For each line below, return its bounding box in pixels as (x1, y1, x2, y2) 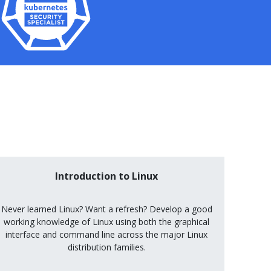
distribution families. (67, 241, 146, 253)
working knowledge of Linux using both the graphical (4, 215, 209, 227)
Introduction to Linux (55, 169, 158, 183)
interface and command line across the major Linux (5, 228, 207, 240)
